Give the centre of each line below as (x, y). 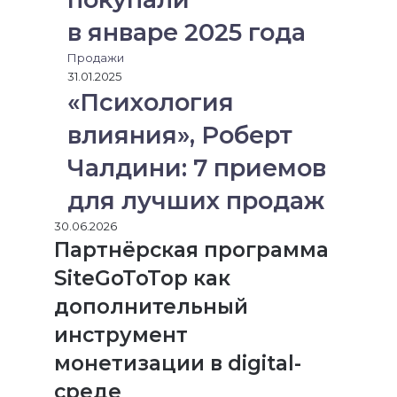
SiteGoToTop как (142, 278)
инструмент (121, 335)
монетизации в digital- (178, 363)
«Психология (151, 102)
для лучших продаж (196, 201)
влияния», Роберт (180, 135)
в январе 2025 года (187, 32)
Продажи (96, 58)
